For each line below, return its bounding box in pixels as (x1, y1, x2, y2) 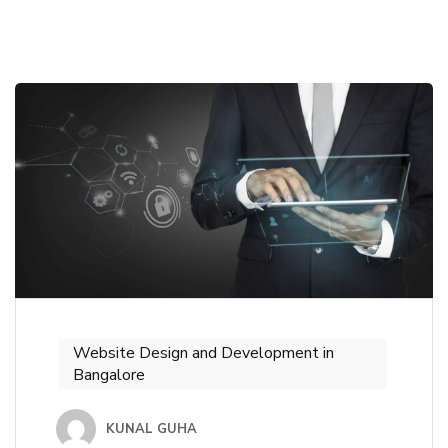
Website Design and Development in (73, 341, 334, 364)
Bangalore (73, 363, 145, 386)
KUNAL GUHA (106, 419, 197, 438)
